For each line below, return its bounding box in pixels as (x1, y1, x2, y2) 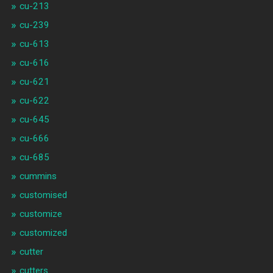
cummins (19, 171, 57, 182)
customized (19, 227, 67, 239)
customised (19, 190, 67, 201)
